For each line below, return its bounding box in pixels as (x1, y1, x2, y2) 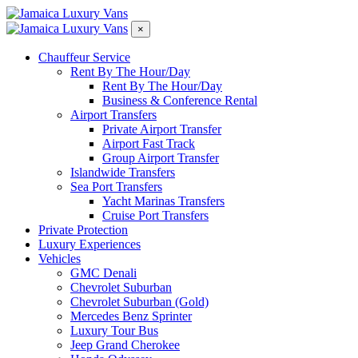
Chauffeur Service (38, 50, 130, 64)
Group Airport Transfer (102, 151, 219, 165)
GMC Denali (70, 266, 137, 280)
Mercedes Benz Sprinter (70, 309, 192, 323)
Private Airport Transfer (102, 122, 221, 136)
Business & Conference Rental (102, 93, 257, 107)
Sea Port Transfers (70, 180, 162, 193)
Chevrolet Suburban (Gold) (70, 295, 209, 308)
